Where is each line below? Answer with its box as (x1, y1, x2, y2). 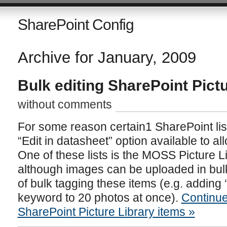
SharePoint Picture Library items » (17, 205, 195, 218)
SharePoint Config (17, 16, 134, 33)
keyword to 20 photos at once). (17, 191, 181, 204)
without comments (17, 98, 112, 111)
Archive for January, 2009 (17, 49, 196, 66)
